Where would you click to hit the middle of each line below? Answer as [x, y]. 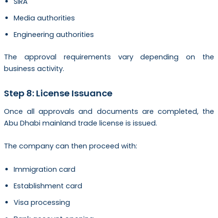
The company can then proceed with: [70, 146]
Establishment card [48, 186]
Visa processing [42, 202]
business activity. [34, 69]
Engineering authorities [54, 35]
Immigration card [44, 169]
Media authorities [44, 18]
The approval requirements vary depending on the [109, 57]
